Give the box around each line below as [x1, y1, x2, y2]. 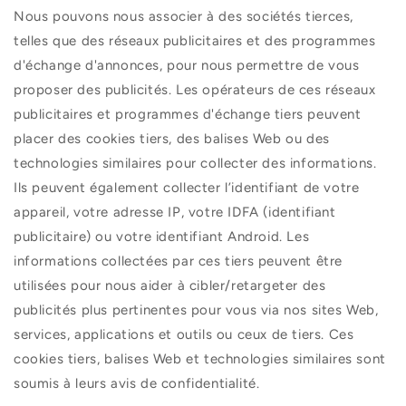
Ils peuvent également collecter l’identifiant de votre [14, 179, 360, 196]
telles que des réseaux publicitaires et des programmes [14, 32, 376, 49]
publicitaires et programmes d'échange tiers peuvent [14, 105, 362, 122]
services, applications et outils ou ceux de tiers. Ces [14, 325, 354, 343]
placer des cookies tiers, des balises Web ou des [14, 130, 330, 147]
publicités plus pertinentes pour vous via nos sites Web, [14, 301, 379, 318]
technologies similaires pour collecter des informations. [14, 154, 377, 171]
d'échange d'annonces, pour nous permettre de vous [14, 56, 360, 73]
